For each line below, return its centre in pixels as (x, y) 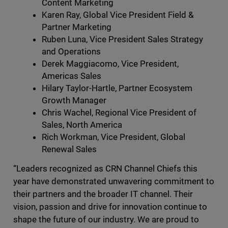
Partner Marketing (76, 27)
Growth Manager (74, 101)
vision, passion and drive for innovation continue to (110, 207)
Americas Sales (71, 76)
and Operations (71, 52)
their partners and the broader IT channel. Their (103, 194)
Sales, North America (82, 125)
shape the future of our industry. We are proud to (106, 220)
